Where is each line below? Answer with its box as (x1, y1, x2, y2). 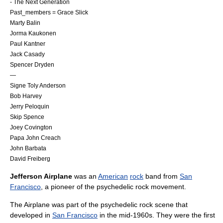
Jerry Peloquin (10, 103, 49, 110)
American (98, 172, 128, 180)
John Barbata (10, 145, 46, 151)
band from (143, 172, 180, 180)
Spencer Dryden (10, 61, 54, 68)
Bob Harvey (10, 93, 42, 99)
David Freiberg (10, 155, 50, 162)
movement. (149, 183, 186, 191)
